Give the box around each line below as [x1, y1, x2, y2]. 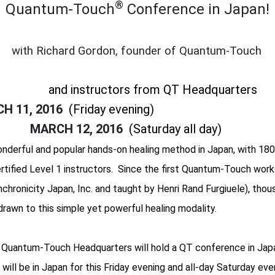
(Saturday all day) [129, 121, 222, 136]
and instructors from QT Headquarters [48, 82, 257, 97]
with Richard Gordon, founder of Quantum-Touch [12, 44, 261, 58]
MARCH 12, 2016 [30, 121, 129, 136]
